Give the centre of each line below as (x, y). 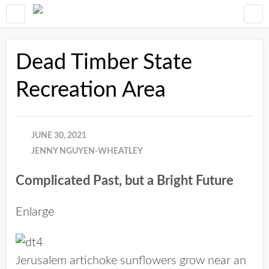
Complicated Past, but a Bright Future (125, 181)
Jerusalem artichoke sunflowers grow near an (131, 261)
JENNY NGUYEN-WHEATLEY (87, 151)
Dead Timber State (104, 62)
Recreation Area (91, 90)
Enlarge (35, 212)
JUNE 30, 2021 (59, 136)
